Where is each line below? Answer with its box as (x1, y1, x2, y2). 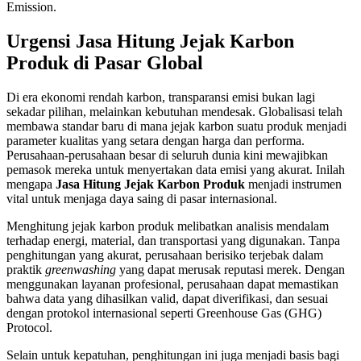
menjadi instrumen (245, 176, 342, 191)
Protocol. (6, 320, 52, 334)
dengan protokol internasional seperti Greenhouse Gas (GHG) (6, 305, 322, 320)
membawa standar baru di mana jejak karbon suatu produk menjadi (6, 118, 346, 133)
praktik (6, 262, 45, 276)
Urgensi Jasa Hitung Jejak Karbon (6, 30, 294, 52)
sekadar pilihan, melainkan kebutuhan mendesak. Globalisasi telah (6, 104, 342, 118)
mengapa (6, 176, 56, 191)
